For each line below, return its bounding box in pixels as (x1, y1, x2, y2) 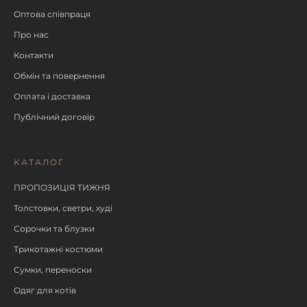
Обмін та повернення (14, 71, 105, 81)
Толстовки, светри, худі (14, 203, 112, 213)
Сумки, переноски (14, 265, 92, 275)
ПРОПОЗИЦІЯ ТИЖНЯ (14, 182, 110, 193)
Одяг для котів (14, 285, 76, 295)
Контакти (14, 50, 53, 60)
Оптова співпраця (14, 9, 90, 19)
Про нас (14, 29, 49, 40)
